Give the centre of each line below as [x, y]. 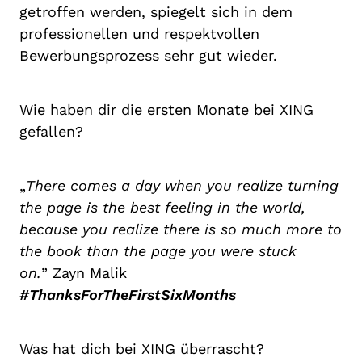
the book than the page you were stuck [158, 250]
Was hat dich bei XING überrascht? [142, 348]
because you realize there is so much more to [181, 229]
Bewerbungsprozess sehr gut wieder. [148, 55]
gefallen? [51, 131]
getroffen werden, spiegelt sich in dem [156, 11]
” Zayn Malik [84, 272]
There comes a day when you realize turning [182, 185]
